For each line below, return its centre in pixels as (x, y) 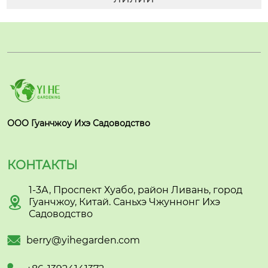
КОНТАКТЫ (42, 165)
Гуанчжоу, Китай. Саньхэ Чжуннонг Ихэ (124, 202)
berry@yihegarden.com (83, 240)
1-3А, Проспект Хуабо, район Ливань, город (135, 190)
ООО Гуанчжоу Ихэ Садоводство (79, 124)
